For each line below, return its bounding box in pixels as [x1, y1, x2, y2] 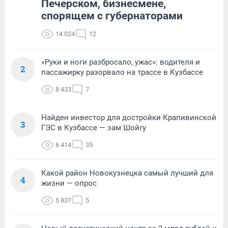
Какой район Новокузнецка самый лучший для [41, 168, 213, 178]
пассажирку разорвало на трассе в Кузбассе [41, 67, 203, 77]
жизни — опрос [41, 178, 97, 188]
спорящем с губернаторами [41, 9, 183, 22]
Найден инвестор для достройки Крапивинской [41, 112, 216, 122]
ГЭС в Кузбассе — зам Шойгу [41, 123, 146, 132]
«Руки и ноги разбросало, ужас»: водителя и [41, 57, 200, 67]
